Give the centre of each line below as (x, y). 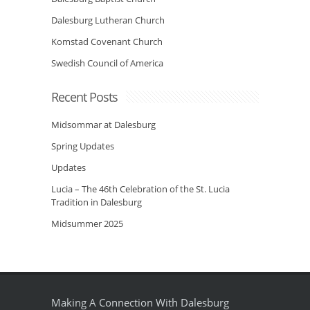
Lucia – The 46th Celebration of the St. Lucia (140, 189)
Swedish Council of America (107, 63)
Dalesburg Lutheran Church (108, 20)
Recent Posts (84, 97)
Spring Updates (83, 146)
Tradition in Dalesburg (97, 202)
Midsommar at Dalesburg (103, 125)
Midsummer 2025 (87, 224)
